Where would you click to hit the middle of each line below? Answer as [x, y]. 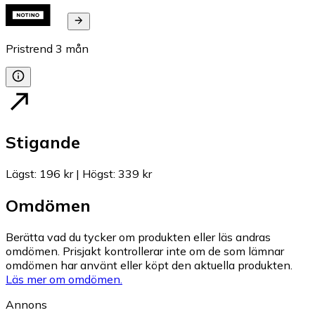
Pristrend [29, 48]
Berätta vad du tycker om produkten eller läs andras [138, 237]
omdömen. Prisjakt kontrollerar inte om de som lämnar [145, 251]
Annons [26, 305]
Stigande [43, 142]
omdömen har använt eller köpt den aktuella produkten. [149, 265]
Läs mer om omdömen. [64, 279]
